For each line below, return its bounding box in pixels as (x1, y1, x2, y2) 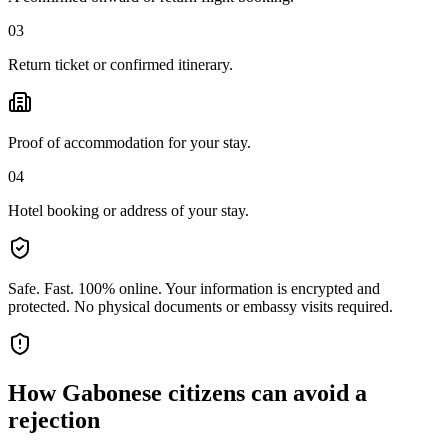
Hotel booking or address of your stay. (8, 201, 249, 219)
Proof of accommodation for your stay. (8, 133, 251, 151)
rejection (8, 406, 100, 433)
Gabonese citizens (62, 379, 245, 406)
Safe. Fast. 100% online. (8, 279, 162, 297)
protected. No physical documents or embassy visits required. (8, 297, 393, 315)
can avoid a (245, 379, 367, 406)
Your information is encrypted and (165, 279, 380, 297)
